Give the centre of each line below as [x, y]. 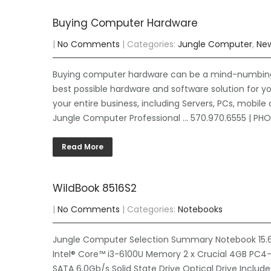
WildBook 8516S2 [95, 188]
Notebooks [200, 209]
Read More [83, 147]
